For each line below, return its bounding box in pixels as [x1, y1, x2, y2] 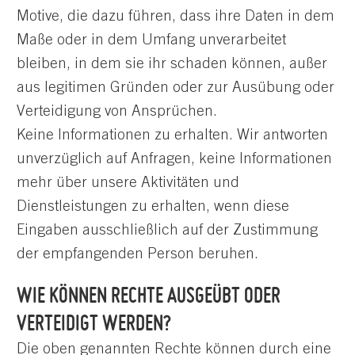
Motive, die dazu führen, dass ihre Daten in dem [17, 9, 334, 25]
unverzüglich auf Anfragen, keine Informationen [17, 151, 332, 167]
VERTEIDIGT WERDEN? [17, 310, 171, 336]
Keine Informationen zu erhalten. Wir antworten [17, 128, 328, 143]
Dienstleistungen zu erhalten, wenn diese [17, 199, 289, 215]
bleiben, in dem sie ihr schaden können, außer [17, 56, 327, 72]
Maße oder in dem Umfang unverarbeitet [17, 32, 286, 48]
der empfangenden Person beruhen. [17, 246, 258, 262]
